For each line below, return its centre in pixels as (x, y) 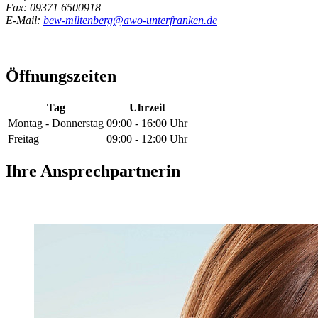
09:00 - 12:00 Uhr (147, 139)
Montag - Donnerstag (56, 124)
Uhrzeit (147, 108)
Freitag (23, 139)
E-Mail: (24, 20)
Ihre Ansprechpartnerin (93, 171)
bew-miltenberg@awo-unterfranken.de (130, 20)
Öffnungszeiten (61, 76)
